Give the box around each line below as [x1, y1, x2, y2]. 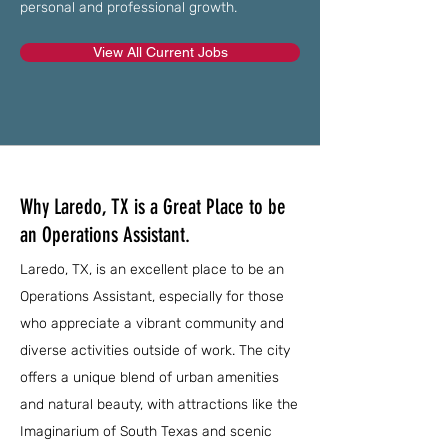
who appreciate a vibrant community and [20, 315, 284, 332]
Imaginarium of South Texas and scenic [20, 423, 272, 440]
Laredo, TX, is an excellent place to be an [20, 261, 284, 278]
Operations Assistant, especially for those [20, 288, 284, 305]
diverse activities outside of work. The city [20, 342, 290, 359]
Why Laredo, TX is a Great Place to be [20, 194, 286, 219]
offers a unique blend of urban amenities [20, 369, 279, 386]
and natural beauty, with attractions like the [20, 396, 298, 413]
